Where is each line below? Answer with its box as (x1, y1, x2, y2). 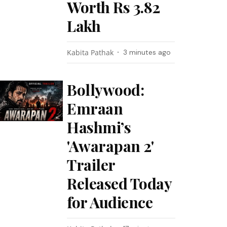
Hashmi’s (67, 117, 131, 137)
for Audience (67, 192, 153, 212)
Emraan (67, 98, 123, 119)
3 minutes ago (123, 48, 171, 57)
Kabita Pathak (67, 48, 114, 57)
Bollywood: (67, 80, 144, 100)
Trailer (67, 155, 115, 175)
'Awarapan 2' (67, 136, 154, 156)
